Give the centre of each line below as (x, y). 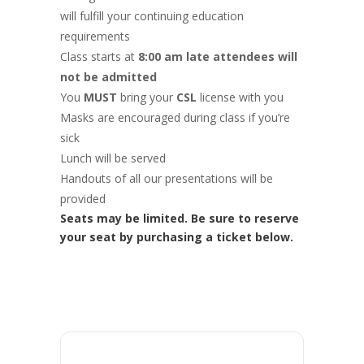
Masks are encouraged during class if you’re (175, 117)
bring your (147, 97)
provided (83, 199)
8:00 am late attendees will (216, 56)
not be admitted (108, 77)
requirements (95, 36)
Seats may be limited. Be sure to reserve (180, 218)
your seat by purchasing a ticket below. (177, 237)
